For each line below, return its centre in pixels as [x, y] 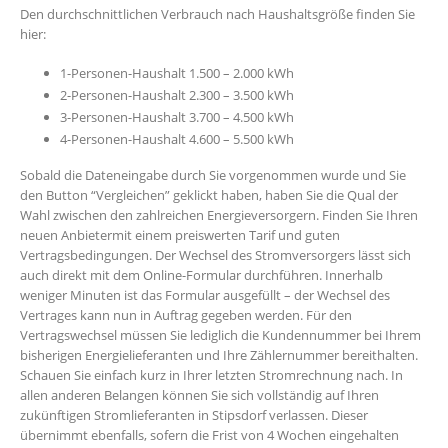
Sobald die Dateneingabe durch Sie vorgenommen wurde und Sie [213, 175]
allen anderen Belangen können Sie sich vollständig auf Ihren [199, 395]
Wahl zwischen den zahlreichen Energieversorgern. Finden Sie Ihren [219, 215]
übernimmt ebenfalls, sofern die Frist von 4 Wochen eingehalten [209, 435]
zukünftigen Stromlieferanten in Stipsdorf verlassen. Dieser [194, 415]
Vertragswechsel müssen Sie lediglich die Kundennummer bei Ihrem [220, 335]
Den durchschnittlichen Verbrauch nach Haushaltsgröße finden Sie [217, 13]
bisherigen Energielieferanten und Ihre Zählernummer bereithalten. [219, 355]
